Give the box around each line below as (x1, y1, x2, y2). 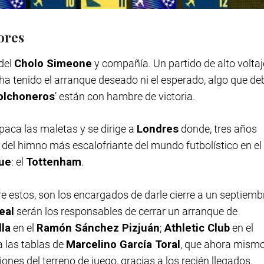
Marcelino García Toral (66, 237, 180, 250)
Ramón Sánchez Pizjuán (37, 221, 160, 234)
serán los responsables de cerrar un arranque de (14, 204, 237, 217)
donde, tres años (179, 123, 257, 136)
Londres (137, 123, 179, 136)
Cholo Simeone (14, 57, 92, 70)
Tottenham (26, 156, 81, 169)
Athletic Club (164, 221, 230, 234)
